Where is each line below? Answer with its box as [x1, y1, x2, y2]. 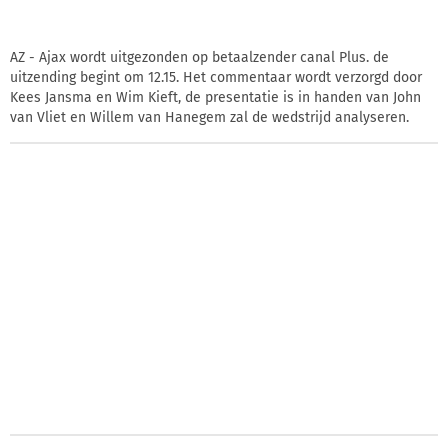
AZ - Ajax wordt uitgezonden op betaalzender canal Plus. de [10, 48, 389, 66]
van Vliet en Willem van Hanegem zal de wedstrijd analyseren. [10, 108, 409, 126]
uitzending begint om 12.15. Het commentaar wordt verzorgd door [10, 68, 422, 86]
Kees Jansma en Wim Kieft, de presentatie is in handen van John [10, 88, 421, 106]
